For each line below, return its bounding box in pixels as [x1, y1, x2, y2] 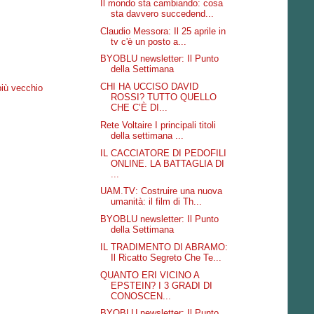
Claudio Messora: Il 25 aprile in [100, 25, 226, 36]
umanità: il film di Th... [111, 196, 203, 207]
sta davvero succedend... [111, 8, 214, 19]
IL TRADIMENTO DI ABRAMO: [100, 241, 228, 252]
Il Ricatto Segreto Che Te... [111, 252, 222, 263]
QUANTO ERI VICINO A [100, 269, 200, 280]
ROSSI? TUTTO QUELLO [111, 92, 217, 102]
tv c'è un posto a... [111, 36, 187, 47]
